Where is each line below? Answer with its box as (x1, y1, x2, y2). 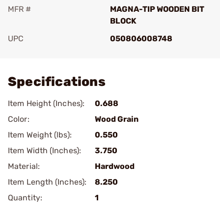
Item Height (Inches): (8, 99, 85, 108)
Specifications (8, 74, 106, 89)
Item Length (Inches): (8, 177, 87, 187)
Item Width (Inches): (8, 146, 81, 155)
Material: (8, 162, 40, 171)
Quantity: (8, 193, 42, 202)
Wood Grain (95, 114, 138, 124)
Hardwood (95, 162, 135, 171)
